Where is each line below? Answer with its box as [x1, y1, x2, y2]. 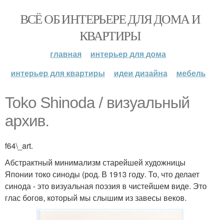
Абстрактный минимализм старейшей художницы [5, 157, 186, 168]
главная [50, 48, 82, 59]
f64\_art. [5, 140, 33, 151]
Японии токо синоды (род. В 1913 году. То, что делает [5, 168, 199, 180]
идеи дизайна [113, 67, 167, 79]
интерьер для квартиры [10, 67, 105, 79]
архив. [5, 112, 49, 130]
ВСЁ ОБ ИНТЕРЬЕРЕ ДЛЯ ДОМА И [20, 10, 200, 27]
